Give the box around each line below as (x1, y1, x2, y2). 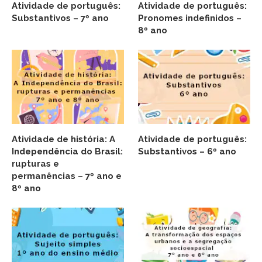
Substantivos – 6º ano (138, 146, 237, 157)
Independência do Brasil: (12, 146, 123, 157)
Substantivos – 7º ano (12, 12, 109, 23)
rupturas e (12, 158, 59, 170)
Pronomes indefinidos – (138, 12, 242, 23)
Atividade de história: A (12, 134, 115, 145)
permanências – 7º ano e (12, 171, 122, 182)
